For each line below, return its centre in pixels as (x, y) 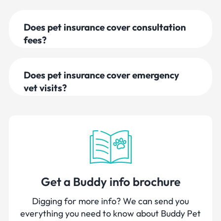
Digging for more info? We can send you (110, 201)
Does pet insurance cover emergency (101, 75)
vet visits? (45, 88)
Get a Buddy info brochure (110, 181)
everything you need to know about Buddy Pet (110, 213)
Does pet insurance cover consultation (105, 27)
